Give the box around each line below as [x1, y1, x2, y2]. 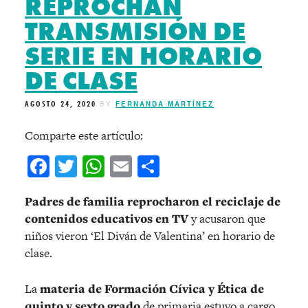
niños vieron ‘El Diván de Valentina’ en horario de [25, 228, 275, 245]
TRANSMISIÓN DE [25, 15, 245, 47]
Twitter [77, 152, 146, 181]
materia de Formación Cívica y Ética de [40, 280, 264, 298]
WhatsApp [104, 152, 199, 181]
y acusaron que [188, 210, 265, 228]
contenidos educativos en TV [25, 210, 188, 228]
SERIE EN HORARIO [25, 40, 262, 72]
